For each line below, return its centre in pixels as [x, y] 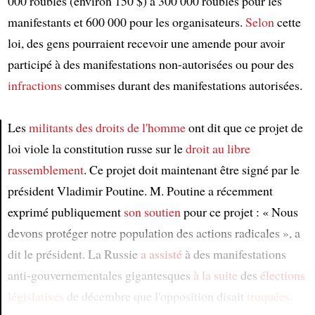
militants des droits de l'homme [107, 128]
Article [31, 161]
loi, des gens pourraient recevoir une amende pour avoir [146, 43]
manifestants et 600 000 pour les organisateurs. [126, 22]
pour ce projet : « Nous [239, 212]
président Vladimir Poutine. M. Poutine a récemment [140, 191]
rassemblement [45, 170]
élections [282, 275]
